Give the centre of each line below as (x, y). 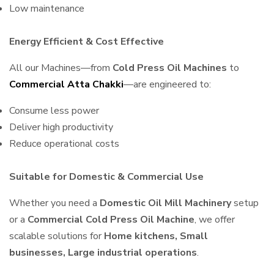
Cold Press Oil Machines (170, 68)
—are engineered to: (167, 84)
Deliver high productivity (61, 127)
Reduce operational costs (64, 144)
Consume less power (54, 111)
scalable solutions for (57, 236)
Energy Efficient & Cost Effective (87, 42)
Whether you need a (54, 203)
